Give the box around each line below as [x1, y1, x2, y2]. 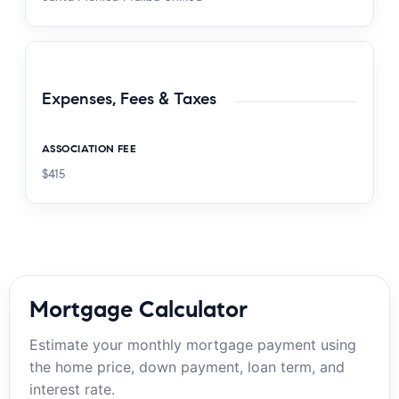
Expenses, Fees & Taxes [42, 87, 216, 109]
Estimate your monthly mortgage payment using [29, 336, 356, 354]
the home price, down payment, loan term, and [29, 358, 345, 377]
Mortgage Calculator [29, 295, 248, 324]
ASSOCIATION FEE [42, 142, 137, 156]
